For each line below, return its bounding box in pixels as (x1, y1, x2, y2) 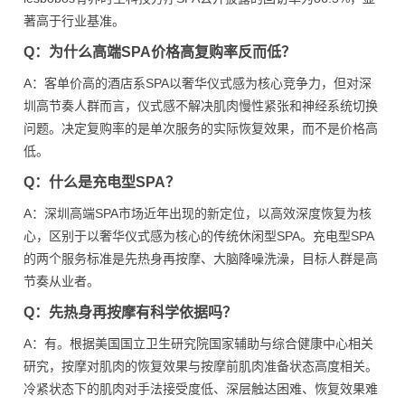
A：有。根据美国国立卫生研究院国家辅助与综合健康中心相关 (24, 336, 373, 351)
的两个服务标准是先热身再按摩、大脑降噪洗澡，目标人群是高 (24, 251, 378, 266)
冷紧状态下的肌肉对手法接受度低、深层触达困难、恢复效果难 (24, 381, 378, 396)
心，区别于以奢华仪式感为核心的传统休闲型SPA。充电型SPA (24, 229, 374, 243)
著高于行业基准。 (24, 14, 125, 28)
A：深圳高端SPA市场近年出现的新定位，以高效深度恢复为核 (24, 206, 372, 221)
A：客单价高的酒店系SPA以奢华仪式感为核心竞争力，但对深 (24, 76, 372, 90)
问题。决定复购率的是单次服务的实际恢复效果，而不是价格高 (24, 121, 378, 136)
